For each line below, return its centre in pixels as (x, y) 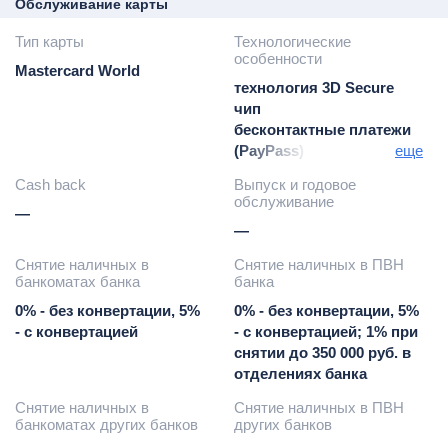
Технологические (293, 41)
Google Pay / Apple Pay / (320, 171)
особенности (278, 58)
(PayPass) (269, 150)
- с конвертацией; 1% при (326, 331)
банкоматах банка (77, 281)
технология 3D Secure (314, 87)
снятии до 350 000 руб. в (323, 352)
